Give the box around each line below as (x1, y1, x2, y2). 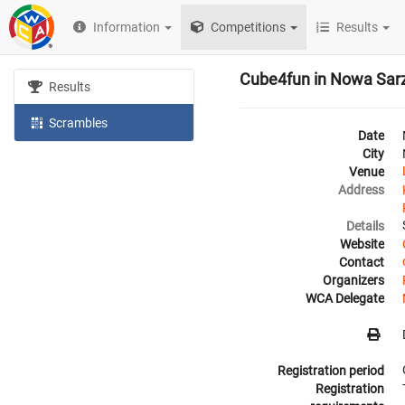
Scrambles (46, 115, 108, 130)
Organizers (323, 273, 384, 287)
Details (346, 219, 384, 233)
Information (93, 20, 161, 34)
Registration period (278, 363, 384, 378)
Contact (339, 255, 384, 269)
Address (338, 183, 384, 197)
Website (340, 237, 384, 251)
